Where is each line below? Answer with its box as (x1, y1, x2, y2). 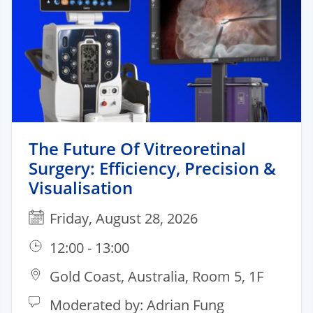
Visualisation (29, 175, 133, 199)
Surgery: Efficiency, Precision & (29, 156, 276, 180)
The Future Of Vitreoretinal (29, 136, 246, 160)
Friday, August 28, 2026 (50, 208, 198, 228)
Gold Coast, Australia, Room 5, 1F (50, 266, 263, 286)
